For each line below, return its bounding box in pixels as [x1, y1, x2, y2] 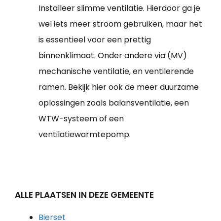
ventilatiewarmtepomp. [38, 129, 131, 141]
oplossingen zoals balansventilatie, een [38, 97, 189, 109]
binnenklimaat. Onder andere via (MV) [38, 50, 187, 62]
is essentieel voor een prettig [38, 34, 151, 46]
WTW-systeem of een [38, 113, 124, 125]
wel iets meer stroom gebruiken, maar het [38, 18, 202, 30]
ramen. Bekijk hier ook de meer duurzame [38, 81, 199, 93]
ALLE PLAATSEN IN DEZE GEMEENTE [15, 189, 154, 201]
